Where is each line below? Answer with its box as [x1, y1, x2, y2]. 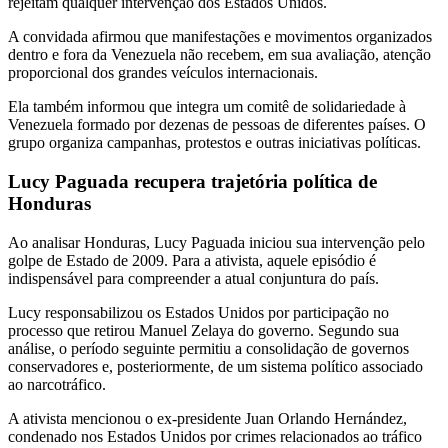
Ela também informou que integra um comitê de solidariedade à [8, 98, 406, 116]
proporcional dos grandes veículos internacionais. [8, 64, 318, 82]
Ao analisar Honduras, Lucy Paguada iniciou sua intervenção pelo [8, 233, 425, 251]
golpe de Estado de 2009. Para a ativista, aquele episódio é [8, 251, 376, 269]
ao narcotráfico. [8, 375, 106, 393]
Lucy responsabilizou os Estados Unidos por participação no [8, 303, 389, 321]
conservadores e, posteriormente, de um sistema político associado [8, 357, 423, 375]
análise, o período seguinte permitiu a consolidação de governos [8, 339, 409, 357]
